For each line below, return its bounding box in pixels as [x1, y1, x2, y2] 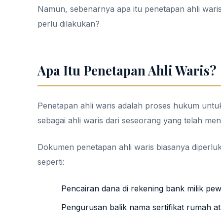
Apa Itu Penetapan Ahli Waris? [37, 62, 217, 78]
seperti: [37, 157, 65, 167]
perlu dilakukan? [37, 19, 100, 29]
